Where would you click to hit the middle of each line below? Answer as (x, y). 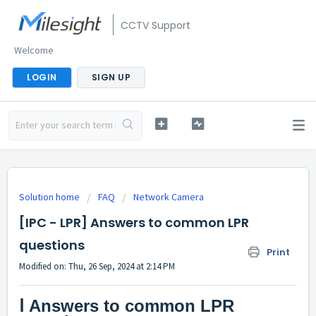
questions (52, 245)
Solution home (50, 197)
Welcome (34, 50)
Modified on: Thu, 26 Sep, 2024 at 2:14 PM (97, 266)
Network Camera (169, 197)
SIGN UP (111, 77)
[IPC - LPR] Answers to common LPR (134, 223)
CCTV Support (156, 25)
